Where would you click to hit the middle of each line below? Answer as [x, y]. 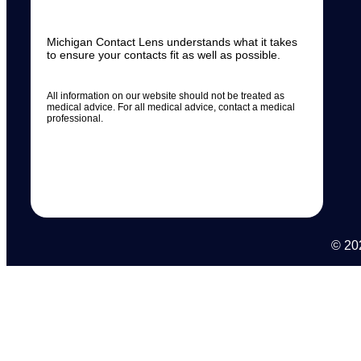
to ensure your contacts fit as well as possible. [164, 55]
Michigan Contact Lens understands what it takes [172, 42]
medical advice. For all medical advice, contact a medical [171, 108]
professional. [76, 119]
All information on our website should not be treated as [166, 96]
